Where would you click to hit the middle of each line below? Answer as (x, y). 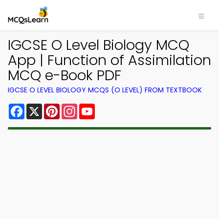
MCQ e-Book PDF (65, 75)
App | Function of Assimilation (109, 60)
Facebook (44, 107)
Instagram (97, 107)
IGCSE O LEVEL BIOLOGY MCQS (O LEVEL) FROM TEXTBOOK (105, 90)
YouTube (111, 107)
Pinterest (77, 107)
